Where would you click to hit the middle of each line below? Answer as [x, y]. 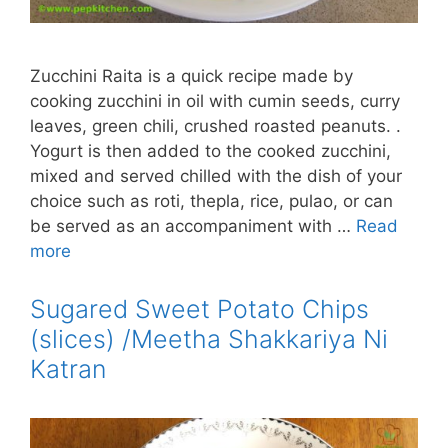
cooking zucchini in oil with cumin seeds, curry [215, 101]
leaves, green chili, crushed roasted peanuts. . [215, 126]
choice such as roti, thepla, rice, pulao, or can [211, 201]
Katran [68, 369]
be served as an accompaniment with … [193, 226]
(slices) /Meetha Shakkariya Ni [209, 339]
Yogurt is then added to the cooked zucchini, [210, 151]
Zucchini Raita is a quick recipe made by [191, 76]
